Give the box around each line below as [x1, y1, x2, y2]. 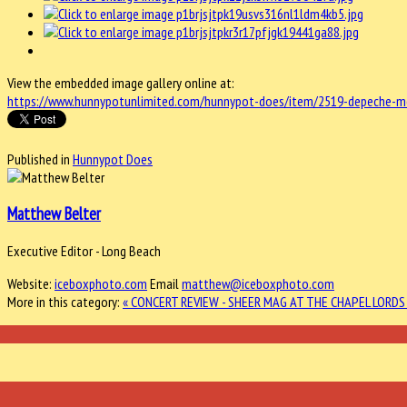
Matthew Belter [7, 203, 101, 225]
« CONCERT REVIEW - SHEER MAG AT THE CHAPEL [123, 293, 372, 312]
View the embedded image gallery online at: [7, 73, 234, 92]
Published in [7, 149, 70, 168]
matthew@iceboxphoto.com [182, 274, 334, 293]
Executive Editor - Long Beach [7, 242, 161, 261]
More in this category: [7, 293, 120, 312]
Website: [7, 274, 55, 293]
